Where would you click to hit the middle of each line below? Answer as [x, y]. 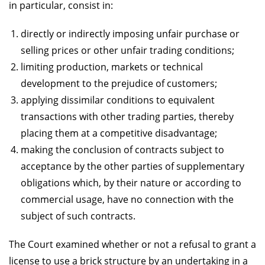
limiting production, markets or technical [112, 67]
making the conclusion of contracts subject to [122, 149]
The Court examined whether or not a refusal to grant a [132, 244]
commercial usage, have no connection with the [127, 199]
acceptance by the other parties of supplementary [132, 166]
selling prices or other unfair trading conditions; [127, 50]
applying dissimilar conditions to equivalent [118, 100]
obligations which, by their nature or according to [131, 182]
